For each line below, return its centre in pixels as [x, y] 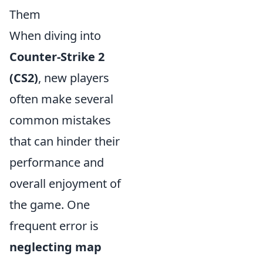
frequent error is [54, 225]
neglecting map [55, 247]
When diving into [55, 35]
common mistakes [60, 120]
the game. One [50, 204]
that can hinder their [65, 141]
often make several [61, 99]
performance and [57, 162]
